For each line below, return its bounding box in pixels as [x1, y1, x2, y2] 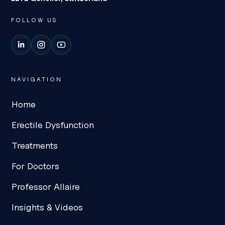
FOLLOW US [11, 16, 58, 24]
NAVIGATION [11, 75, 63, 83]
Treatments [12, 140, 58, 151]
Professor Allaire [12, 181, 80, 192]
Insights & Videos [12, 202, 83, 213]
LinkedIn [21, 45, 51, 55]
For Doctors [12, 161, 60, 172]
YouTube [61, 45, 91, 55]
